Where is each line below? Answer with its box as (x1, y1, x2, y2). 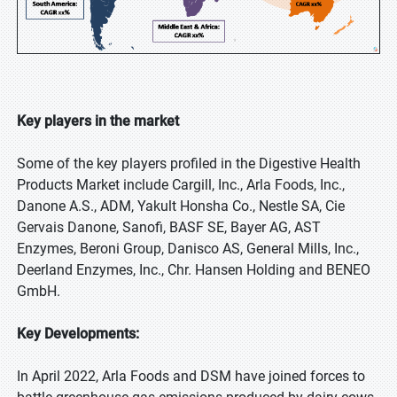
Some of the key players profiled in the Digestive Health (17, 154, 361, 172)
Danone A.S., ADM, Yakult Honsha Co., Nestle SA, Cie (17, 197, 345, 214)
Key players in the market (17, 112, 179, 129)
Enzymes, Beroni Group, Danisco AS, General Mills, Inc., (17, 239, 359, 257)
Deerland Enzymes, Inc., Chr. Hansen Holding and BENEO (17, 261, 370, 278)
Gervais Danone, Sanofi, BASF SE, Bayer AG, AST (17, 218, 321, 236)
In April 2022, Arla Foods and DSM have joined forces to (17, 367, 365, 385)
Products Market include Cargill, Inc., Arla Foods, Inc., (17, 175, 345, 193)
